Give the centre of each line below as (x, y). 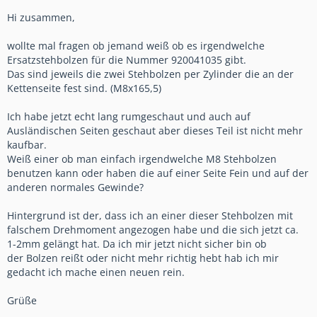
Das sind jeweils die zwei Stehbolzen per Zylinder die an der (150, 74)
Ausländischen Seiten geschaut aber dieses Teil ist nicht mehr (155, 130)
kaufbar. (27, 144)
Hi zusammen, (41, 17)
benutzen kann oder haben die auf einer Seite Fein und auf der (158, 173)
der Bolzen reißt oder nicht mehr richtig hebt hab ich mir (143, 258)
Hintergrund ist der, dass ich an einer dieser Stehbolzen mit (150, 215)
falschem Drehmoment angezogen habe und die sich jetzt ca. (153, 229)
